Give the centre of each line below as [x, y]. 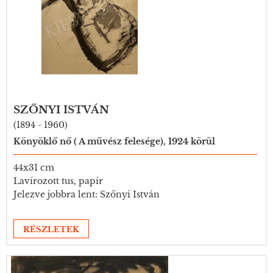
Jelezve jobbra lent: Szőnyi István [87, 194]
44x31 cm [34, 168]
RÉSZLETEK [51, 229]
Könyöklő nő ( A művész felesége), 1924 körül [114, 141]
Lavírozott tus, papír [58, 181]
